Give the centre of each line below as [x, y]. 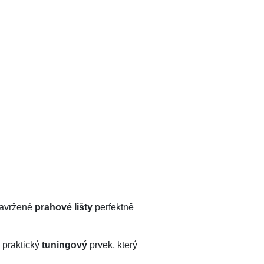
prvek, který [113, 245]
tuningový [65, 245]
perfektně [113, 207]
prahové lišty [64, 207]
